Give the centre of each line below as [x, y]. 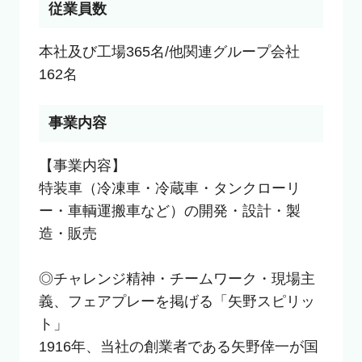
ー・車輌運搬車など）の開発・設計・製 [169, 211]
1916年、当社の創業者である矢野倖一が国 [178, 347]
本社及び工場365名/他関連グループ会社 [169, 52]
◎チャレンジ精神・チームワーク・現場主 [177, 279]
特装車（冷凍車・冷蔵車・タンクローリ [169, 189]
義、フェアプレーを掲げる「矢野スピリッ [177, 302]
